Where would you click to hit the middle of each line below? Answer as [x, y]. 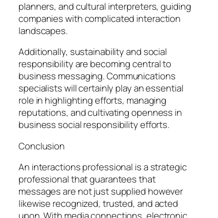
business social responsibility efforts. [94, 125]
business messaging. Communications [97, 76]
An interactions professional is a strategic [103, 167]
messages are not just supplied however [101, 191]
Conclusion [42, 146]
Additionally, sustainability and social [93, 52]
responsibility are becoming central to [95, 64]
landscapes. [43, 30]
